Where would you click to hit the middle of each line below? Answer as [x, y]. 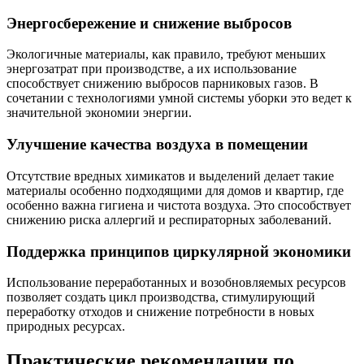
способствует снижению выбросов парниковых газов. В [162, 84]
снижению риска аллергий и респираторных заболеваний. [169, 219]
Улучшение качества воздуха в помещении [157, 145]
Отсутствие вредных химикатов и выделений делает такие [170, 175]
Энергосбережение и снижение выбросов [149, 23]
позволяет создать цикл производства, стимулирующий [161, 297]
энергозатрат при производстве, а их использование [152, 69]
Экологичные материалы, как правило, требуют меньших [166, 54]
